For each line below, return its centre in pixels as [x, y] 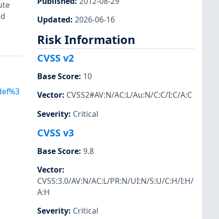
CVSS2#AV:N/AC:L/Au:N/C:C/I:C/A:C [129, 95]
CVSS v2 [55, 58]
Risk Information [86, 39]
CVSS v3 [55, 132]
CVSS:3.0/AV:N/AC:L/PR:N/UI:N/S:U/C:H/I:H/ [115, 181]
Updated [54, 19]
